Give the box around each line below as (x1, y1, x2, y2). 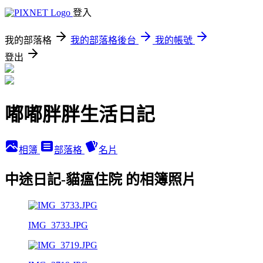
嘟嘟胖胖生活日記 (5, 104, 155, 126)
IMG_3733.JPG (28, 220, 88, 230)
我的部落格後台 (70, 35, 136, 45)
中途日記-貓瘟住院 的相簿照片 (5, 171, 196, 187)
